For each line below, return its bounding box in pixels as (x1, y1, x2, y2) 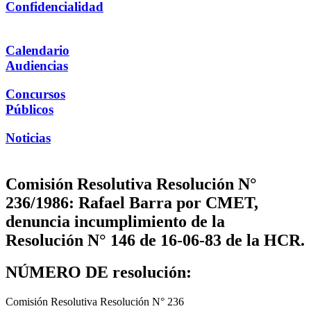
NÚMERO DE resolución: (6, 263, 192, 282)
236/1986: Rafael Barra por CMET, (6, 193, 258, 212)
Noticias (6, 130, 51, 145)
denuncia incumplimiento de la (6, 212, 225, 230)
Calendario (6, 43, 69, 58)
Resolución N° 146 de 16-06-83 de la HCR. (6, 230, 305, 249)
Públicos (6, 101, 53, 117)
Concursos (6, 86, 65, 101)
